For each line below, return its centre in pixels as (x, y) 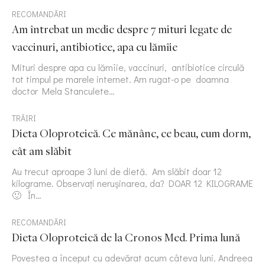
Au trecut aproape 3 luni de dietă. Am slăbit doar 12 (117, 172)
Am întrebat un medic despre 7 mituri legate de (122, 29)
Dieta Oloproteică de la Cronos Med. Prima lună (126, 237)
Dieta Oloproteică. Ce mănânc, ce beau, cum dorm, (131, 133)
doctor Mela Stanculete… (63, 91)
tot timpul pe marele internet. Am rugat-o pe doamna (120, 79)
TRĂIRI (24, 118)
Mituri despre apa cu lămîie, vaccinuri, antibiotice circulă (128, 67)
